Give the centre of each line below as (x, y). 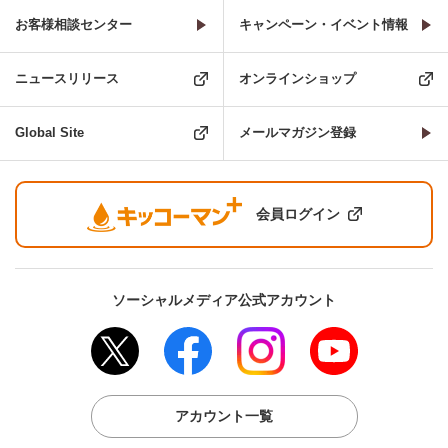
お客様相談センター (73, 25)
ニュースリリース (67, 79)
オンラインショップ (297, 79)
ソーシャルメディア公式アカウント (224, 299)
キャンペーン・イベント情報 (323, 25)
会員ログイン (297, 213)
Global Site (49, 133)
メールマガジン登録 (297, 133)
